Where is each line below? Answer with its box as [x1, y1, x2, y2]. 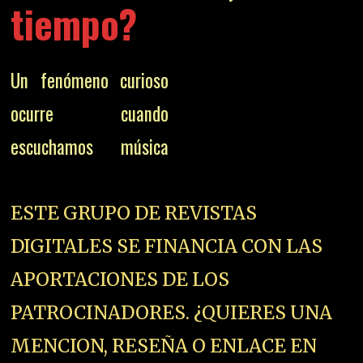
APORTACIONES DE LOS [11, 267, 230, 291]
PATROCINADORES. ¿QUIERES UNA [11, 300, 333, 324]
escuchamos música [11, 132, 169, 160]
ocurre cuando [11, 99, 169, 127]
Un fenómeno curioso [11, 66, 169, 94]
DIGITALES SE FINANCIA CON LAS [11, 233, 323, 258]
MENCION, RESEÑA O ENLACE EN [11, 333, 318, 357]
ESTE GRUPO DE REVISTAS [11, 200, 258, 224]
